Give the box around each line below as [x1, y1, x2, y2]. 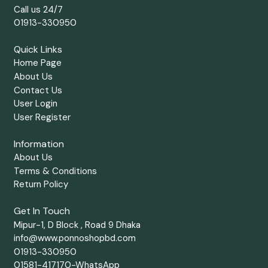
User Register [13, 111, 71, 123]
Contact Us [13, 84, 62, 96]
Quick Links [13, 42, 62, 56]
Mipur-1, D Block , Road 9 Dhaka [13, 218, 141, 231]
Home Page [13, 57, 62, 69]
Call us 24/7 [13, 3, 63, 16]
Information [13, 137, 64, 150]
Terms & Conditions [13, 165, 97, 177]
